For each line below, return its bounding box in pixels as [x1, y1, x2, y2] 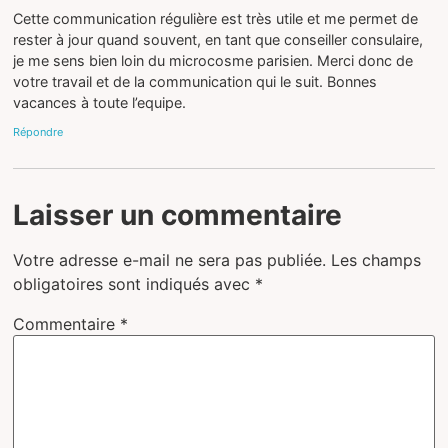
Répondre [13, 125, 64, 140]
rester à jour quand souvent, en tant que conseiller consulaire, [13, 30, 424, 48]
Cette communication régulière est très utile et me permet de [13, 9, 419, 27]
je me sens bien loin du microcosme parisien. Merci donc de [13, 51, 414, 69]
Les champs [331, 250, 422, 271]
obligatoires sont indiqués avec [13, 274, 256, 295]
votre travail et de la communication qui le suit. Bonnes [13, 72, 378, 90]
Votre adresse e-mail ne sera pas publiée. [13, 250, 327, 271]
